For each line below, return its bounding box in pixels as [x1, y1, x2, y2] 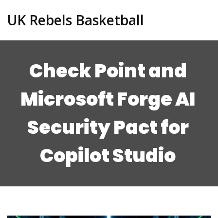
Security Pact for [27, 114, 189, 140]
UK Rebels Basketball [7, 11, 144, 29]
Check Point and [29, 58, 187, 84]
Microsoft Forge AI [20, 86, 196, 112]
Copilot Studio [40, 143, 176, 168]
